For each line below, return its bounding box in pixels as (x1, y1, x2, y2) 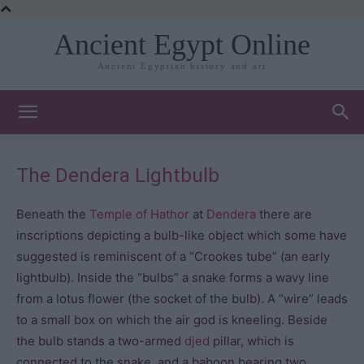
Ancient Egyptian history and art (97, 61, 267, 71)
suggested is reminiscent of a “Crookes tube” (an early (16, 249, 330, 264)
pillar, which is (210, 333, 294, 349)
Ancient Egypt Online (54, 28, 310, 62)
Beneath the (16, 206, 89, 222)
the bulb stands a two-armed (16, 333, 184, 349)
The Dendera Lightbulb (16, 164, 219, 187)
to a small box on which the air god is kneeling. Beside (16, 312, 327, 327)
